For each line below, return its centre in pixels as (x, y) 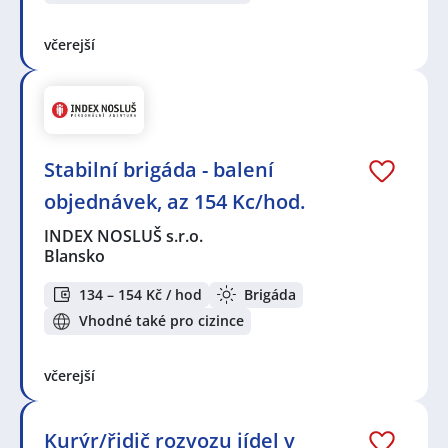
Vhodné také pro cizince (161, 321)
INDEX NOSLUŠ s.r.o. (124, 235)
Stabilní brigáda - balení (159, 169)
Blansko (74, 255)
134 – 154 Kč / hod (140, 294)
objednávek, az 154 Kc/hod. (174, 201)
